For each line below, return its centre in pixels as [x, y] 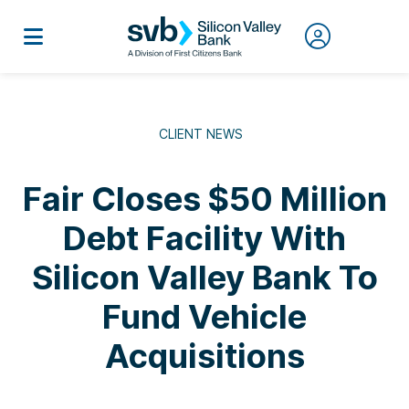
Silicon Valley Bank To [204, 278]
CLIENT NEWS [201, 134]
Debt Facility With [204, 238]
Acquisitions [204, 356]
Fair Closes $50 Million [204, 199]
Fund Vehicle [204, 317]
